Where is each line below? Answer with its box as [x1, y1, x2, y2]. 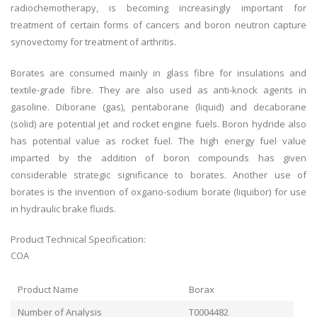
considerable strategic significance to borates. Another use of [11, 168, 306, 182]
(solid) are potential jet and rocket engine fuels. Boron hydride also [11, 117, 306, 131]
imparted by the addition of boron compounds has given [11, 151, 306, 165]
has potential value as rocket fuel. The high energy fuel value [11, 134, 306, 148]
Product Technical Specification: [11, 233, 148, 246]
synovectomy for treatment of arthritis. [11, 35, 176, 49]
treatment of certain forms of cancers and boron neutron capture [11, 18, 306, 32]
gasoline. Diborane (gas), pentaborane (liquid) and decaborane [11, 100, 306, 114]
